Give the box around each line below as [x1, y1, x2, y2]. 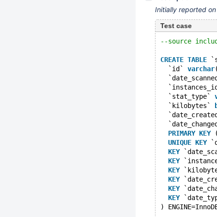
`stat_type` [160, 93, 215, 100]
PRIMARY [168, 129, 195, 137]
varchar [187, 65, 215, 73]
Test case [160, 22, 192, 30]
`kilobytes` [160, 102, 215, 109]
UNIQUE [168, 139, 191, 146]
